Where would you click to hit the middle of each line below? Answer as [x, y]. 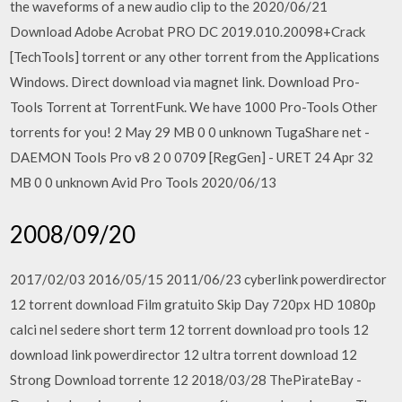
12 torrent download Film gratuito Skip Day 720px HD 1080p [193, 304]
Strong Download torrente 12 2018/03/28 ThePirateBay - [186, 379]
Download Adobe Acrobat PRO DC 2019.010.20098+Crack [188, 31]
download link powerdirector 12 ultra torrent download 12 [184, 354]
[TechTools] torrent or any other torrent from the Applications [195, 57]
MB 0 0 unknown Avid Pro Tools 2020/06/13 [144, 182]
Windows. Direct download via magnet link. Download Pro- [185, 82]
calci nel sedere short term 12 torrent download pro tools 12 [190, 329]
